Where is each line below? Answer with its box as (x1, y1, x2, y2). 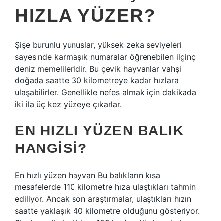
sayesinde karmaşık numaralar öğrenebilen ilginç (15, 52, 196, 62)
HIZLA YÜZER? (15, 5, 156, 26)
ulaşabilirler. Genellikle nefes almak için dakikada (15, 87, 196, 97)
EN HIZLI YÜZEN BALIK (15, 123, 184, 138)
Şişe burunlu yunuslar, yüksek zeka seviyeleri (15, 40, 182, 50)
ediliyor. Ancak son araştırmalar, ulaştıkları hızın (15, 194, 191, 204)
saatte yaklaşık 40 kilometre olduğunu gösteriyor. (15, 206, 200, 216)
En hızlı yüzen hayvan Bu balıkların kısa (15, 170, 160, 180)
